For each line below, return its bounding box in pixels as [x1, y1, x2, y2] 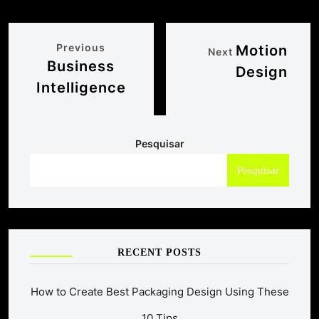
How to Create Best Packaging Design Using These [30, 284, 289, 298]
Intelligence [36, 78, 126, 96]
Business [47, 57, 115, 75]
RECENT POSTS [117, 246, 202, 258]
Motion [236, 41, 288, 59]
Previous [56, 41, 106, 53]
